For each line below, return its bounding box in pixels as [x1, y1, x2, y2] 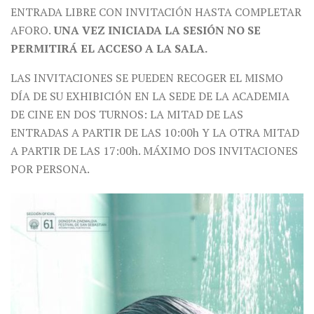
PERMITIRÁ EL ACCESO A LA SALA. [11, 41, 207, 57]
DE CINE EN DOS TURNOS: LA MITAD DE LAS [11, 107, 243, 123]
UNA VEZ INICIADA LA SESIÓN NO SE [51, 22, 261, 39]
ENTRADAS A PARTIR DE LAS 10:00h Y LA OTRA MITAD [11, 125, 299, 141]
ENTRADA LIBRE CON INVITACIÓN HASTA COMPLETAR [11, 4, 301, 20]
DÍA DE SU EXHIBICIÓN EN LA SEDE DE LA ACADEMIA [11, 88, 289, 104]
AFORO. [11, 22, 51, 39]
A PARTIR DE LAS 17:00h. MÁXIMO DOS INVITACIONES [11, 143, 298, 159]
